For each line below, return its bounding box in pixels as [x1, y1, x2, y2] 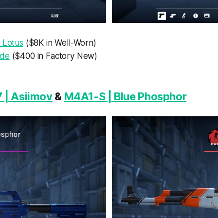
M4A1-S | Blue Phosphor [64, 90, 187, 103]
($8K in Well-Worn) [23, 38, 96, 48]
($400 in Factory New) [9, 51, 98, 61]
